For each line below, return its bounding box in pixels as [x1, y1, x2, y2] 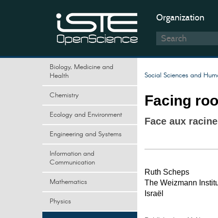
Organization [156, 12, 204, 23]
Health [50, 71, 69, 81]
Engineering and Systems [50, 129, 122, 139]
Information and [50, 149, 94, 159]
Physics [50, 197, 71, 206]
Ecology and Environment [50, 110, 122, 120]
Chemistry [50, 91, 79, 100]
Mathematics [50, 177, 87, 187]
